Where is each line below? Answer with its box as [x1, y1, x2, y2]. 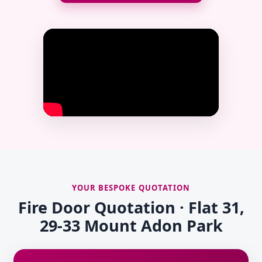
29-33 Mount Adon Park [39, 215, 223, 237]
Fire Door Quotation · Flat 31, [18, 196, 244, 219]
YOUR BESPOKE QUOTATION [72, 182, 190, 194]
